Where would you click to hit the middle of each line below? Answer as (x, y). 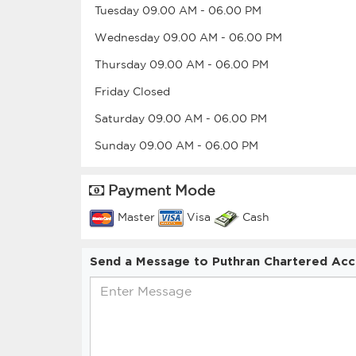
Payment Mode (160, 190)
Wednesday (129, 37)
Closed (151, 91)
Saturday (121, 118)
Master (136, 217)
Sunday (117, 145)
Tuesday (118, 10)
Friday (114, 91)
